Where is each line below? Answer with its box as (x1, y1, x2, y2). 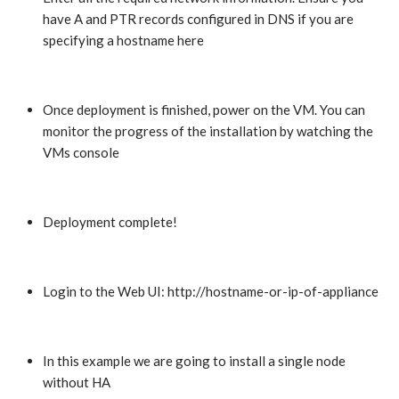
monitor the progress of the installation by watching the (43, 123, 373, 140)
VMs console (43, 144, 119, 161)
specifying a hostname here (43, 32, 204, 49)
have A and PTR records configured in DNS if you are (43, 11, 354, 28)
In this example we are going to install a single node (43, 353, 346, 370)
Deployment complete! (43, 214, 177, 231)
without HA (43, 374, 110, 391)
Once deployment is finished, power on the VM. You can (43, 102, 365, 118)
